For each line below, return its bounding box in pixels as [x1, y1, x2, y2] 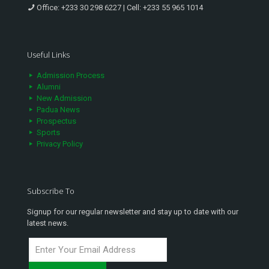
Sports [35, 128, 60, 138]
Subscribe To [27, 186, 74, 197]
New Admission [35, 94, 92, 103]
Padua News [35, 105, 80, 115]
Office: [35, 3, 61, 13]
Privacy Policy [35, 139, 83, 149]
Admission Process [35, 71, 104, 80]
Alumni [35, 82, 61, 92]
